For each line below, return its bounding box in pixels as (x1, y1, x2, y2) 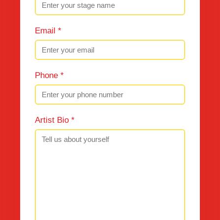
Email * (35, 26, 61, 35)
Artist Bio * (35, 115, 75, 125)
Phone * (35, 71, 64, 80)
